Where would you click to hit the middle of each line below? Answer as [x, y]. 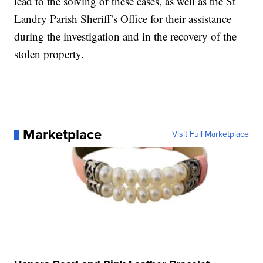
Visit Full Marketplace [210, 134]
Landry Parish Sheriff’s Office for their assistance [123, 19]
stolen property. [49, 54]
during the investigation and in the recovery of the [126, 36]
